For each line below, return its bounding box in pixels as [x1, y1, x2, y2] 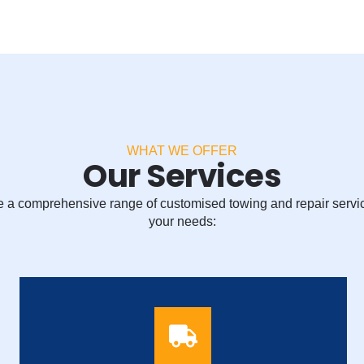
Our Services [83, 154, 281, 199]
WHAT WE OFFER [127, 144, 237, 158]
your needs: [148, 214, 216, 229]
